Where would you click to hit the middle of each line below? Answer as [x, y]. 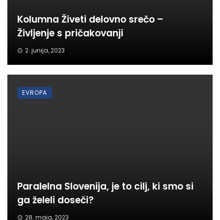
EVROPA [35, 93]
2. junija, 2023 [45, 51]
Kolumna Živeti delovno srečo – [90, 20]
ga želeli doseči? [55, 200]
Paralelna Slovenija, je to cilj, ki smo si [105, 187]
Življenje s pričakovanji [70, 33]
